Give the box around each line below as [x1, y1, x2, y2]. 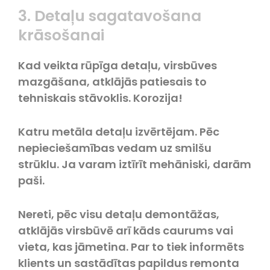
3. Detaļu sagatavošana [18, 5, 201, 27]
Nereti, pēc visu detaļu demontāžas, [18, 206, 219, 222]
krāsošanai [18, 25, 104, 46]
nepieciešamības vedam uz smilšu [18, 140, 212, 156]
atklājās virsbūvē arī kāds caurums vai [18, 222, 233, 238]
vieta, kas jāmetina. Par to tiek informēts [18, 239, 244, 254]
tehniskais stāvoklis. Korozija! [18, 90, 183, 106]
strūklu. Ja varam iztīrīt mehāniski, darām [18, 157, 251, 172]
